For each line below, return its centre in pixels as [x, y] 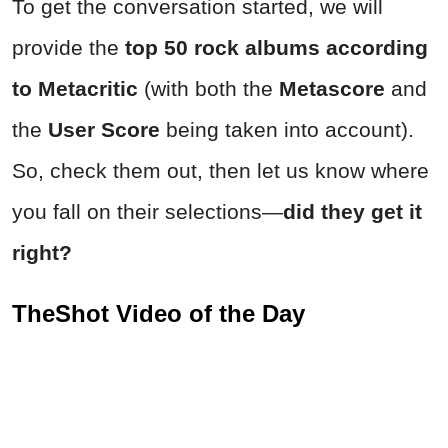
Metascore [332, 88]
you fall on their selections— [147, 211]
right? [42, 252]
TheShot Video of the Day [158, 313]
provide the [68, 47]
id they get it [359, 211]
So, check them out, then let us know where [220, 170]
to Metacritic [75, 88]
